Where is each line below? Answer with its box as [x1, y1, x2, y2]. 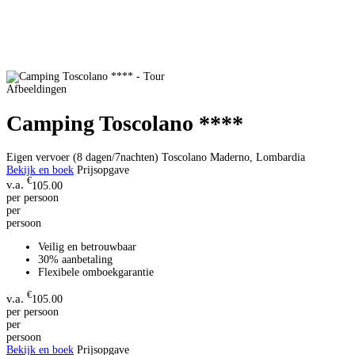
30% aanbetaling [38, 254, 113, 266]
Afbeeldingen [6, 83, 67, 95]
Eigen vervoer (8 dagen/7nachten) [6, 151, 158, 163]
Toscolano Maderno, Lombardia [162, 151, 305, 163]
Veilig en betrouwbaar [38, 241, 136, 254]
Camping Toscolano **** [6, 110, 243, 136]
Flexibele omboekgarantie [38, 266, 154, 279]
